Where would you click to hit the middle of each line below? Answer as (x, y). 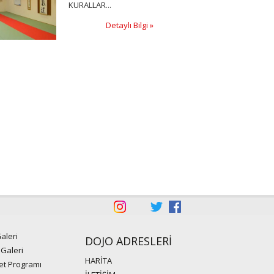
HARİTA (99, 261)
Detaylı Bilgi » (129, 25)
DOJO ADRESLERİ (129, 241)
